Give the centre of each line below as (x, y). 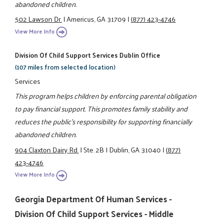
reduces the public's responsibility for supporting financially (104, 122)
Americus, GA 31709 (96, 19)
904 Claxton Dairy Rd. (47, 149)
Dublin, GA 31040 (135, 149)
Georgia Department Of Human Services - (93, 199)
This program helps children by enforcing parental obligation (106, 96)
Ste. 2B (94, 149)
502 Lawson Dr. (38, 19)
